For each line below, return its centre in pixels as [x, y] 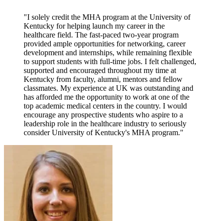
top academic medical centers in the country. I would [105, 106]
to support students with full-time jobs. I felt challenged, [110, 61]
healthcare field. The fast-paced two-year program [101, 35]
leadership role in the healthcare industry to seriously [105, 123]
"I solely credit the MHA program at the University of [107, 17]
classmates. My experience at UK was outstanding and [109, 88]
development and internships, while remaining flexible [108, 52]
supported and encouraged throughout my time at [100, 70]
